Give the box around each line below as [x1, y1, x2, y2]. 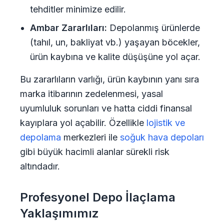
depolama [20, 132, 61, 142]
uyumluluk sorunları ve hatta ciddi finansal [20, 103, 192, 113]
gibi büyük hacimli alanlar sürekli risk [20, 146, 169, 157]
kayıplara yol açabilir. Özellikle [20, 117, 146, 128]
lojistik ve [146, 117, 185, 128]
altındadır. [20, 161, 60, 171]
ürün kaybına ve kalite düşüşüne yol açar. [30, 51, 200, 62]
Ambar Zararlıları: [30, 22, 107, 33]
